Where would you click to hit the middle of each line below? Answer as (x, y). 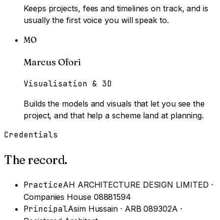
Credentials (31, 135)
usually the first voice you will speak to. (96, 20)
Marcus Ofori (52, 62)
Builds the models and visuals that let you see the (114, 104)
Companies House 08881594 (78, 197)
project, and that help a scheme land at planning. (114, 116)
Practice (43, 185)
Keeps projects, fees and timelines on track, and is (116, 8)
